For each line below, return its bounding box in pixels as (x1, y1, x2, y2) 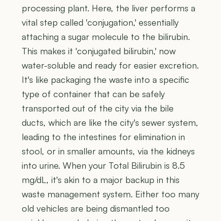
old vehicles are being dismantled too (22, 202, 170, 214)
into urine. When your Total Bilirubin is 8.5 (22, 159, 185, 171)
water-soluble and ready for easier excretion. (22, 59, 199, 71)
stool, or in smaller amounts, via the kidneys (22, 145, 195, 156)
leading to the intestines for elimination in (22, 131, 185, 142)
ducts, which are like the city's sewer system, (22, 116, 198, 128)
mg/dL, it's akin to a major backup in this (22, 174, 180, 185)
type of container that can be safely (22, 88, 165, 99)
